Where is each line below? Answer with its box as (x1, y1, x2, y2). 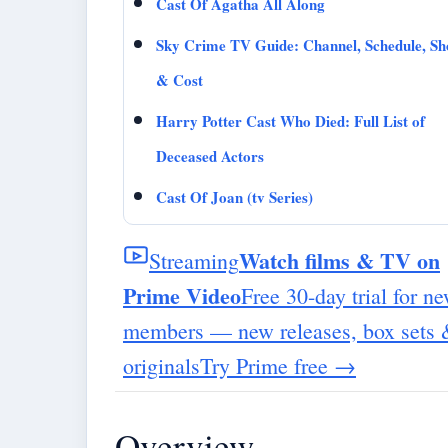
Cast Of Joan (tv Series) (156, 186, 313, 209)
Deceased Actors (156, 145, 264, 168)
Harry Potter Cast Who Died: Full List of (156, 110, 425, 133)
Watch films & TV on (239, 244, 440, 278)
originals (123, 351, 200, 381)
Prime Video (123, 279, 241, 313)
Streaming (149, 246, 239, 276)
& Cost (156, 69, 203, 92)
